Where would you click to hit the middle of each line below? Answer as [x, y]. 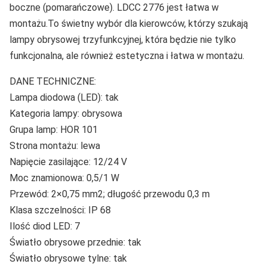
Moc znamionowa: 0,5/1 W [64, 178]
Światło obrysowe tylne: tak [68, 258]
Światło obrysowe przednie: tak [75, 242]
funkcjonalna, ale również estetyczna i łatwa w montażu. [127, 55]
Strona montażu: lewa [55, 145]
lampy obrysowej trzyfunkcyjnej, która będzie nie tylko [123, 39]
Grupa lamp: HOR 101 [54, 129]
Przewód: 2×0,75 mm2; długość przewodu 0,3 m [110, 194]
